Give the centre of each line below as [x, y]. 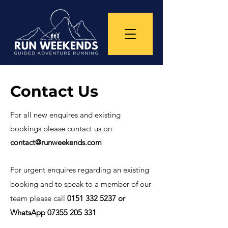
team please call [39, 198]
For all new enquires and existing [65, 115]
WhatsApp [29, 212]
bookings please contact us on [61, 129]
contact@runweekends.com [56, 142]
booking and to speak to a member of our [81, 184]
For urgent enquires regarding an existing [80, 170]
